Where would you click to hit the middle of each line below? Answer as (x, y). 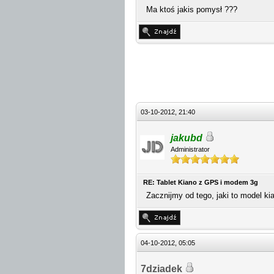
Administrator (190, 149)
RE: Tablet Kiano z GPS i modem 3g (201, 182)
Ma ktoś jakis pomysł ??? (192, 9)
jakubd (187, 138)
